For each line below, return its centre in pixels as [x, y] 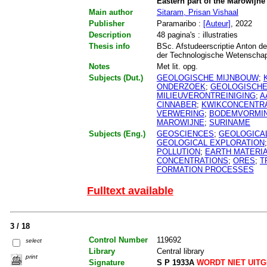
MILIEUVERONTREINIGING [206, 95]
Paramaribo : [180, 23]
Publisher [106, 23]
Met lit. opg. [177, 66]
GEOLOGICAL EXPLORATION [210, 142]
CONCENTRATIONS [192, 160]
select [34, 240]
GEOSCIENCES [185, 133]
